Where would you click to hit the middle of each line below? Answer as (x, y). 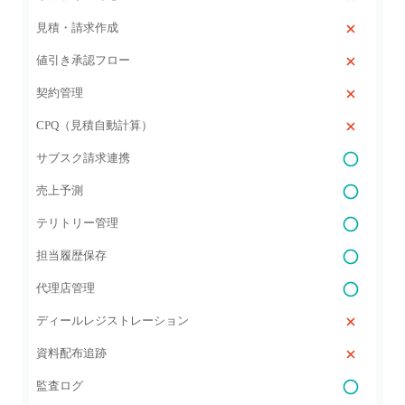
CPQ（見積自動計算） (94, 125)
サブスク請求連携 (83, 158)
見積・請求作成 (77, 28)
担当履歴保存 (71, 255)
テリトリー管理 (77, 223)
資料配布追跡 (71, 353)
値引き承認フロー (83, 60)
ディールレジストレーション (113, 320)
